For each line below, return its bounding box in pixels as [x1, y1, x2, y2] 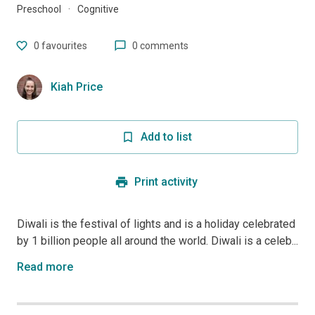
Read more [17, 259, 73, 274]
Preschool [17, 4, 61, 15]
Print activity [134, 175, 198, 188]
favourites [41, 40, 87, 51]
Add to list [140, 130, 192, 143]
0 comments [132, 40, 188, 51]
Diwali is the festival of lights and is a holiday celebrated [17, 217, 295, 231]
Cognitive [77, 4, 119, 15]
